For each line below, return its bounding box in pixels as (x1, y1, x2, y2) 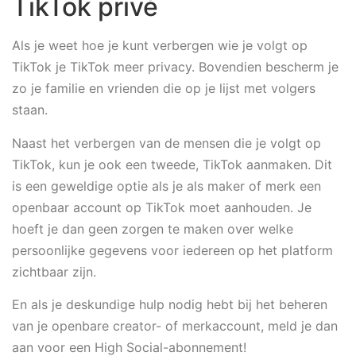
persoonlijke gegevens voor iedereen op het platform (12, 242, 333, 258)
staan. (12, 102, 52, 118)
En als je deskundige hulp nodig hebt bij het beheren (12, 296, 327, 313)
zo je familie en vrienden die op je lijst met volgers (12, 80, 315, 97)
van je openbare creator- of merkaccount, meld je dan (12, 318, 338, 335)
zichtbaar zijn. (12, 263, 100, 280)
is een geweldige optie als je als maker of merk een (12, 177, 321, 194)
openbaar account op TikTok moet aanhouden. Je (12, 199, 311, 215)
